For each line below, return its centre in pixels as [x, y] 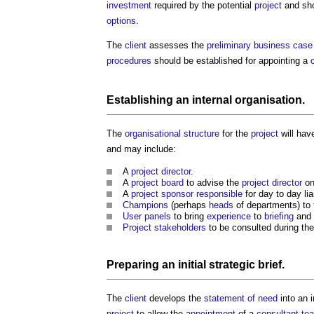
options [121, 20]
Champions [145, 205]
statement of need [241, 298]
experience [229, 216]
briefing [279, 216]
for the [235, 133]
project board [157, 182]
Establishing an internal [171, 100]
